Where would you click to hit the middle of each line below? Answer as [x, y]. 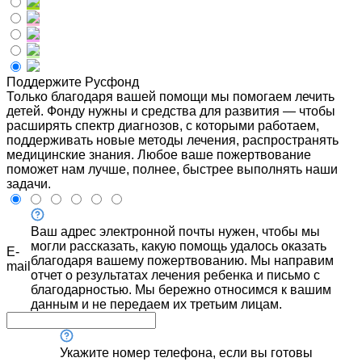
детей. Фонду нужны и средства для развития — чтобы [171, 111]
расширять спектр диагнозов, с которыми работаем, [163, 125]
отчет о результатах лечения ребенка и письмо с [175, 275]
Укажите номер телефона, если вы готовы [186, 352]
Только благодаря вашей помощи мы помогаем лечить [170, 96]
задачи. [29, 183]
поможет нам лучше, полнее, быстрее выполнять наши [172, 169]
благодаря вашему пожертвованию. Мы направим [182, 260]
